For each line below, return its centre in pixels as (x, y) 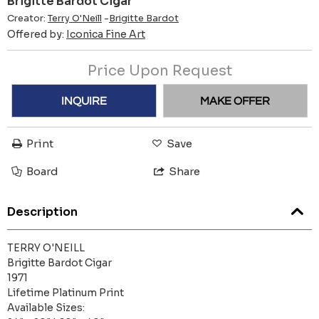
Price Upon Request (159, 71)
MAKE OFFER (235, 101)
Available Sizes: (46, 307)
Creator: (27, 18)
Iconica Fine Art (106, 34)
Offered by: (37, 34)
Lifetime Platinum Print (66, 292)
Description (42, 211)
